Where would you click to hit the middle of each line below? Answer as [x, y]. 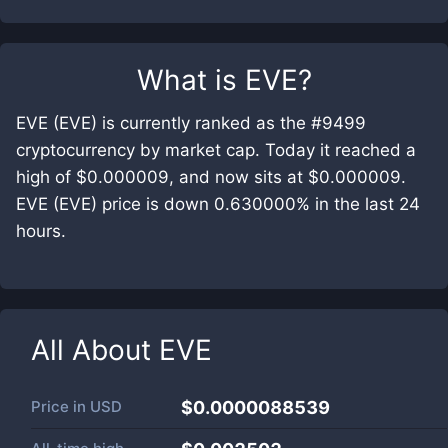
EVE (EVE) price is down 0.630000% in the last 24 [218, 204]
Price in [60, 406]
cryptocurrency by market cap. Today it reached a [216, 150]
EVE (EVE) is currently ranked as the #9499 [191, 123]
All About [95, 350]
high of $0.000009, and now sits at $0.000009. [211, 177]
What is [190, 80]
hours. [41, 231]
